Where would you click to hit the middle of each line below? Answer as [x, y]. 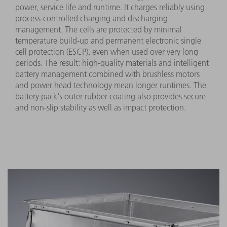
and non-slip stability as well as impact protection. [101, 108]
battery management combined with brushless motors [107, 74]
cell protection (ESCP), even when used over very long [107, 52]
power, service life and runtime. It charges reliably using [110, 7]
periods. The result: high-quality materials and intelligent [112, 63]
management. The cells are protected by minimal [99, 30]
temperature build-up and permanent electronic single [108, 41]
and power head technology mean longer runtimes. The [111, 85]
